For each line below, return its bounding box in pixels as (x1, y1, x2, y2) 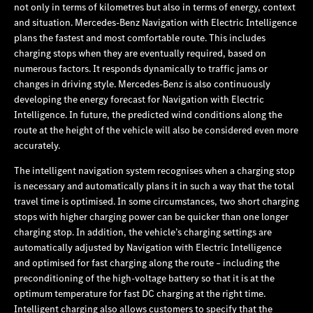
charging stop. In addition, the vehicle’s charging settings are (14, 225, 272, 238)
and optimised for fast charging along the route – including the (14, 256, 279, 269)
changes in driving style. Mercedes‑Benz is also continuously (14, 77, 270, 90)
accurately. (14, 138, 60, 152)
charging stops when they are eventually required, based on (14, 46, 266, 59)
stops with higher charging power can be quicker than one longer (14, 210, 289, 223)
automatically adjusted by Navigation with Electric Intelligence (14, 240, 282, 254)
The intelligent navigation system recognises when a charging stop (14, 163, 295, 177)
